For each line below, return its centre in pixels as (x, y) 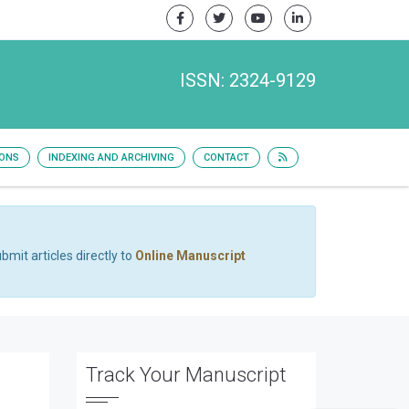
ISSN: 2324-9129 (248, 80)
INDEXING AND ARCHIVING (111, 157)
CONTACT (226, 157)
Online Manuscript (190, 256)
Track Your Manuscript (186, 375)
